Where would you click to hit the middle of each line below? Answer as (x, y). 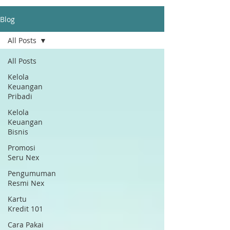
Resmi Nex (26, 183)
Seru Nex (23, 157)
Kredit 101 (25, 209)
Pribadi (20, 96)
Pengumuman (32, 173)
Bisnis (18, 132)
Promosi (22, 148)
